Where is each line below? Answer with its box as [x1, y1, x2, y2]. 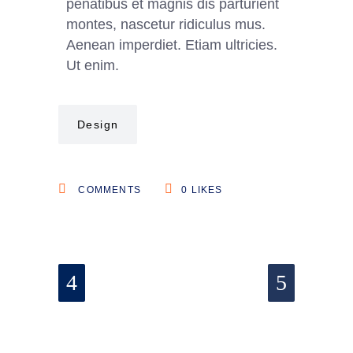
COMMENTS [75, 184, 142, 196]
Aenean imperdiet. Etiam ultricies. [66, 37, 277, 54]
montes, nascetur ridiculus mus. [66, 17, 266, 33]
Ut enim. [66, 58, 119, 74]
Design [77, 118, 119, 132]
